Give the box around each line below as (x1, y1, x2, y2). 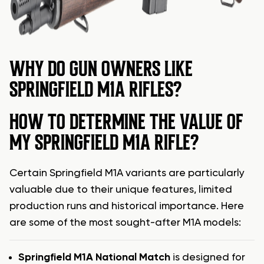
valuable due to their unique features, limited (9, 184, 232, 195)
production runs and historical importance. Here (9, 200, 244, 212)
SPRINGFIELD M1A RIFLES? (9, 76, 181, 103)
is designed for (170, 252, 245, 263)
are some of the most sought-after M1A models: (9, 217, 241, 228)
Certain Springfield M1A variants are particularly (9, 167, 245, 179)
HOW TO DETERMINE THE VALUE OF (9, 108, 243, 135)
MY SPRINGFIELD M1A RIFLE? (9, 129, 199, 156)
